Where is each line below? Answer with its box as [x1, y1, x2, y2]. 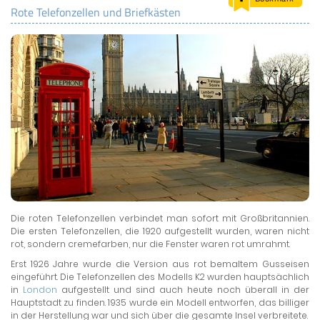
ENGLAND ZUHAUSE [126, 79, 194, 90]
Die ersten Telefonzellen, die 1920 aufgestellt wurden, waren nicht [11, 225, 309, 238]
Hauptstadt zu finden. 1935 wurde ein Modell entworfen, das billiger [11, 296, 309, 309]
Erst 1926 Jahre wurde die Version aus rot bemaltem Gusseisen [11, 258, 309, 271]
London [23, 284, 57, 296]
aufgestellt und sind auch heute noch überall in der [57, 284, 309, 296]
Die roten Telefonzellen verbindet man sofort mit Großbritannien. [11, 212, 309, 225]
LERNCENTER [137, 36, 183, 46]
